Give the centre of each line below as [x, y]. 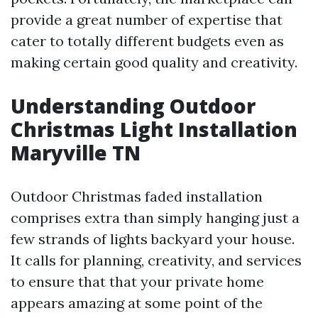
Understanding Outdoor [133, 106]
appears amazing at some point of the [137, 303]
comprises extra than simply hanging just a [155, 218]
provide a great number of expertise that [147, 20]
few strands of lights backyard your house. [153, 239]
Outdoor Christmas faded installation [137, 196]
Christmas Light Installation [154, 129]
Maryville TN [76, 153]
